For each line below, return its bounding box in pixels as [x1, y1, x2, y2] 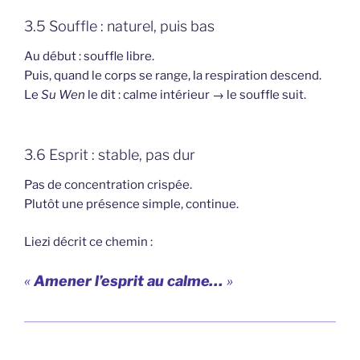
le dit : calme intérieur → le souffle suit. [85, 88, 306, 103]
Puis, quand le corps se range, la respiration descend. [24, 68, 321, 84]
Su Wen [41, 88, 85, 103]
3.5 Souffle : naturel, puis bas [24, 17, 215, 35]
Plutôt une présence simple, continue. [24, 197, 239, 212]
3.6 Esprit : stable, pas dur [24, 145, 195, 163]
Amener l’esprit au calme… [34, 272, 223, 290]
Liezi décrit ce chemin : [24, 234, 153, 249]
